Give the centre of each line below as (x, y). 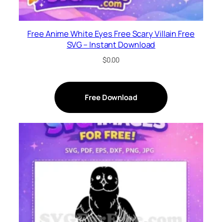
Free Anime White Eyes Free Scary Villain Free (111, 33)
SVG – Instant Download (111, 44)
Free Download (111, 97)
